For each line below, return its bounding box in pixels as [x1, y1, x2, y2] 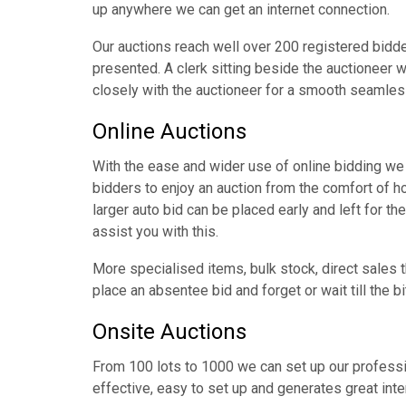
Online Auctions [92, 119, 246, 144]
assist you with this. [92, 223, 218, 240]
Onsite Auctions [92, 319, 246, 344]
